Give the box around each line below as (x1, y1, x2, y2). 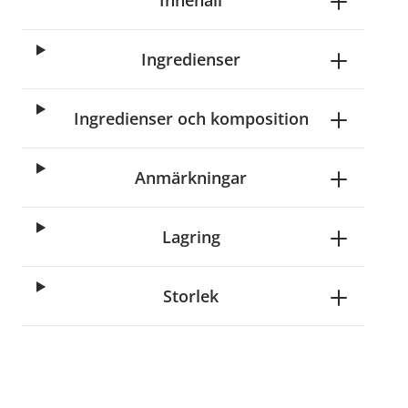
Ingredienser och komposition (73, 107, 309, 129)
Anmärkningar (135, 167, 248, 189)
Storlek (163, 285, 219, 307)
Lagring (161, 226, 220, 248)
